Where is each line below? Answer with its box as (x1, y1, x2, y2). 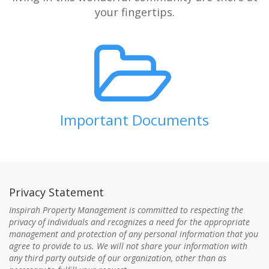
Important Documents (60, 110, 209, 130)
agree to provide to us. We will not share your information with (9, 240, 247, 252)
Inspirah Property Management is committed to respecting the (9, 204, 243, 216)
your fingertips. (94, 5, 175, 19)
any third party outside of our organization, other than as (9, 252, 226, 264)
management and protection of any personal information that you (9, 228, 258, 240)
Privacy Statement (9, 185, 107, 199)
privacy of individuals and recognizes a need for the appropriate (9, 216, 250, 228)
